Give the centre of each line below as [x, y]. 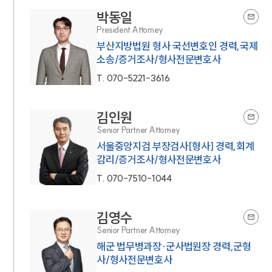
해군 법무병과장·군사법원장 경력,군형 [174, 246]
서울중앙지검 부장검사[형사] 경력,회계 [175, 146]
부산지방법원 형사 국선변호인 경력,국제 [177, 46]
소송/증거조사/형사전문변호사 [159, 59]
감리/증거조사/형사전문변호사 [159, 160]
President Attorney [130, 30]
